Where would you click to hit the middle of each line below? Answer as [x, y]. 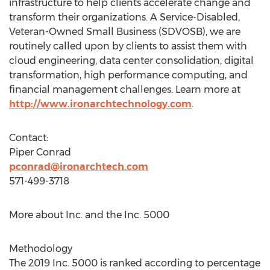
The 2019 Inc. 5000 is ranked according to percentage [135, 263]
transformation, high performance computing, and [128, 75]
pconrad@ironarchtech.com [79, 167]
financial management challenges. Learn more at [125, 89]
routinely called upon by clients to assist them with [128, 46]
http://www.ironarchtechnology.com [100, 104]
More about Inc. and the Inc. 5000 [89, 215]
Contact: [29, 138]
